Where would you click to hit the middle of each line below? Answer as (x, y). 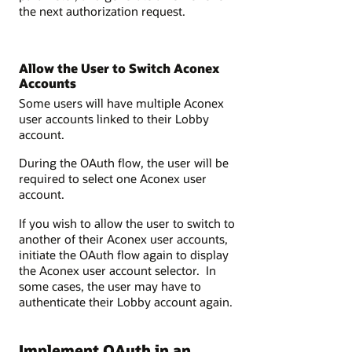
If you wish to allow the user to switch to (127, 223)
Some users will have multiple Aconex (121, 103)
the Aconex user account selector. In (117, 270)
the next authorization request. (102, 11)
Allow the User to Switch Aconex (119, 68)
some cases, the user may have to (110, 286)
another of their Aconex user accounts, (123, 238)
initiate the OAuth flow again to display (124, 254)
